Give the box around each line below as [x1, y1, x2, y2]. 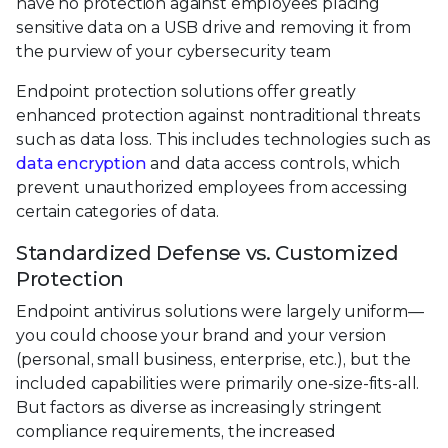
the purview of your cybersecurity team [16, 42, 331, 62]
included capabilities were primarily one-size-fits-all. [16, 374, 420, 394]
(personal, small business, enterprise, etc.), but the [16, 350, 411, 370]
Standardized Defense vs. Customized [16, 241, 399, 266]
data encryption [16, 154, 147, 174]
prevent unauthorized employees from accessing [16, 178, 408, 198]
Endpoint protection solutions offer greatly [16, 82, 357, 102]
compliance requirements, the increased [16, 422, 336, 442]
